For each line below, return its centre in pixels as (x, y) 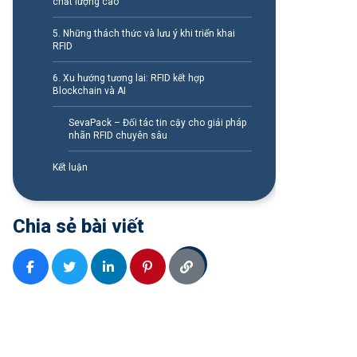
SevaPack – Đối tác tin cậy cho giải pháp (157, 123)
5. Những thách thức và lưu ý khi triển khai (143, 34)
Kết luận (70, 168)
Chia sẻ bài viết (78, 227)
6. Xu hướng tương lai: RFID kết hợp (128, 78)
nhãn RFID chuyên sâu (118, 136)
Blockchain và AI (89, 91)
